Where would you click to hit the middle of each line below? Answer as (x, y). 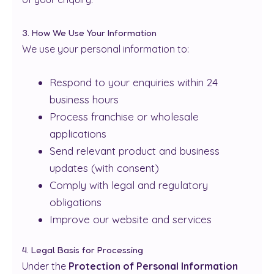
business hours (84, 99)
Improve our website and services (131, 219)
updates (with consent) (104, 168)
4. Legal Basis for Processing (83, 250)
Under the (45, 266)
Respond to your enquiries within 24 (134, 82)
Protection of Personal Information (153, 266)
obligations (76, 202)
